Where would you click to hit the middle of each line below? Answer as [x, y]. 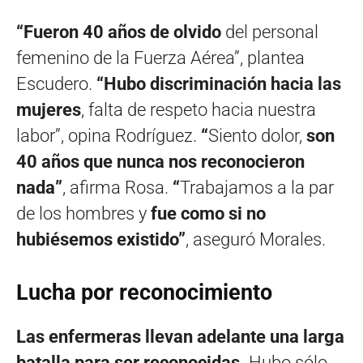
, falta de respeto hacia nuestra [199, 110]
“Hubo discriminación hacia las [219, 84]
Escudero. [56, 84]
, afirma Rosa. [117, 188]
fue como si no [206, 214]
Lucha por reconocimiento [144, 293]
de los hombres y [81, 214]
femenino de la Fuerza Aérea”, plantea [160, 58]
